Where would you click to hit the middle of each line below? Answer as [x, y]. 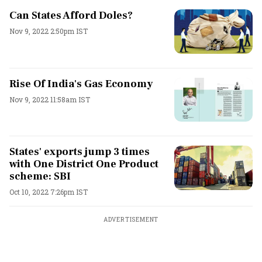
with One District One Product [84, 164]
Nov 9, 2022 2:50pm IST [49, 31]
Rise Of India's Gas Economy [81, 84]
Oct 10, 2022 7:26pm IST [49, 192]
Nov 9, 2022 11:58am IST [50, 99]
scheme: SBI [40, 176]
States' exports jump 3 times [80, 152]
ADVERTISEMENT [131, 220]
